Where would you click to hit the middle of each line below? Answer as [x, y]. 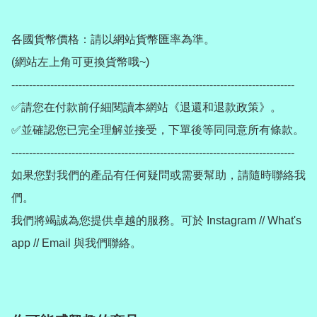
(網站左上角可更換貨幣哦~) [80, 62]
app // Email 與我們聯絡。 [76, 243]
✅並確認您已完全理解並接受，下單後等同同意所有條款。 [158, 130]
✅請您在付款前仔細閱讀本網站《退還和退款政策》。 [146, 108]
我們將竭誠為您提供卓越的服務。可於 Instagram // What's [156, 221]
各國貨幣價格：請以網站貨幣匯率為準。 [113, 40]
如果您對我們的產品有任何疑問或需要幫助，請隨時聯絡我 [158, 175]
